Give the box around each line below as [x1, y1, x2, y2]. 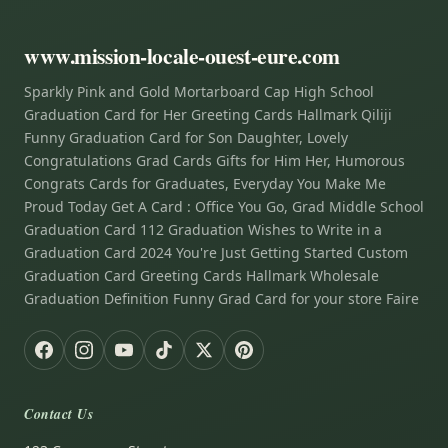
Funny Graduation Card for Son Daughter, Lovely [24, 128, 348, 148]
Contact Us [24, 404, 94, 425]
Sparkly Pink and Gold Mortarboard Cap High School [24, 82, 374, 102]
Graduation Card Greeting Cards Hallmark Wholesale [24, 266, 379, 286]
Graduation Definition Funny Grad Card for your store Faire [24, 289, 419, 309]
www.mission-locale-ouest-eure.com [24, 40, 340, 72]
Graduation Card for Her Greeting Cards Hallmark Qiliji [24, 105, 392, 125]
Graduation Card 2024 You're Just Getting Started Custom [24, 243, 408, 263]
